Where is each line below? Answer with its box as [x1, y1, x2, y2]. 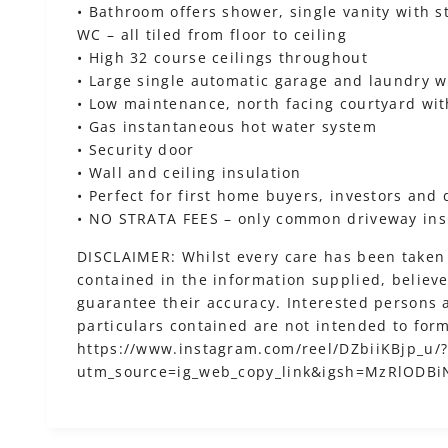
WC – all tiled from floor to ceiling [77, 25, 347, 44]
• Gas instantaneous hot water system [77, 117, 377, 136]
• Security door [77, 140, 195, 159]
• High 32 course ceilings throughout [77, 48, 368, 67]
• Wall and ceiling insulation [77, 163, 302, 182]
